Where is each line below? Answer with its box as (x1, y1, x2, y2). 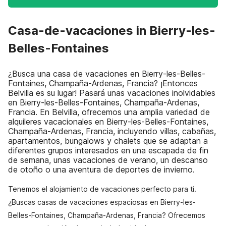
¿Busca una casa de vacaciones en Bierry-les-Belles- (8, 69, 205, 79)
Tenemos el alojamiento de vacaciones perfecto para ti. (8, 185, 196, 193)
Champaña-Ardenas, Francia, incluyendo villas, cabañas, (8, 126, 216, 136)
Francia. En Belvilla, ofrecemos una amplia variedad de (8, 107, 210, 117)
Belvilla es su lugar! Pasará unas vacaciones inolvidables (8, 88, 215, 98)
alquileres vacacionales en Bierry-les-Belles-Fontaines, (8, 117, 208, 127)
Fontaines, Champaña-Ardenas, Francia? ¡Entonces (8, 78, 198, 88)
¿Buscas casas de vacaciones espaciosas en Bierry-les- (8, 198, 196, 206)
